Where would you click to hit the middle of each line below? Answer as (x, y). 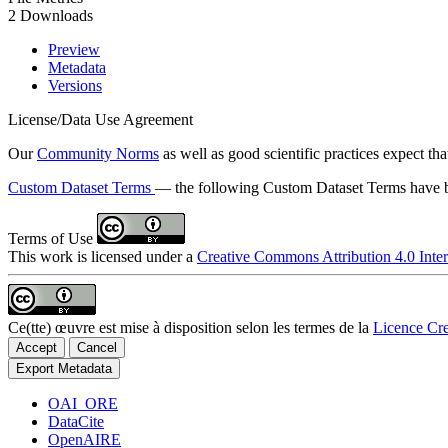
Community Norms (98, 153)
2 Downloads (50, 15)
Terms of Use (52, 238)
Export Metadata (64, 368)
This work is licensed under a (102, 256)
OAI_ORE (83, 403)
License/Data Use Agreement (100, 119)
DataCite (76, 421)
